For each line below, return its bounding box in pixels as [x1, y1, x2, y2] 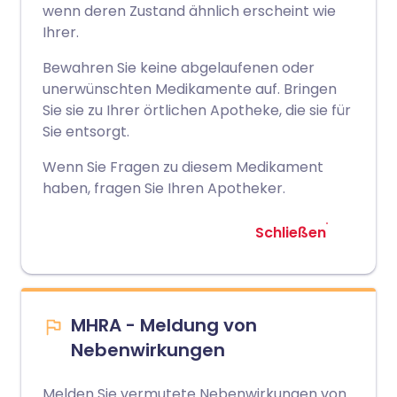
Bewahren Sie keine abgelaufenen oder [43, 58, 315, 78]
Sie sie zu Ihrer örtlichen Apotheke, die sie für [43, 100, 351, 121]
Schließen [255, 222, 326, 243]
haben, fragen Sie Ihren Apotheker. [43, 178, 285, 198]
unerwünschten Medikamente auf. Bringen [43, 79, 337, 99]
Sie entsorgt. [43, 121, 129, 142]
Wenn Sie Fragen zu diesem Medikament [43, 157, 323, 177]
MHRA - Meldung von [71, 313, 257, 338]
